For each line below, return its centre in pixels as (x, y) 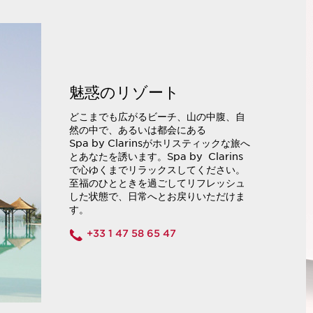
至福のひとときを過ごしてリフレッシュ (157, 183)
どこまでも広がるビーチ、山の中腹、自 (157, 117)
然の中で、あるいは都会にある (138, 130)
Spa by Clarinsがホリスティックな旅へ (160, 144)
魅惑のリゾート (124, 93)
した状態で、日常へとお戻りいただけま (157, 197)
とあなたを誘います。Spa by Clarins (156, 157)
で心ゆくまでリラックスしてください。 (157, 170)
